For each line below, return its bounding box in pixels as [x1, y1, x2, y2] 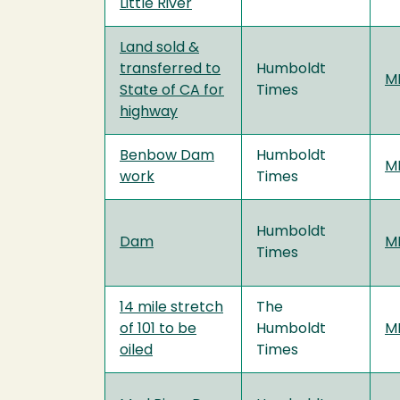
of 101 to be [120, 321, 196, 337]
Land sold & [120, 40, 199, 55]
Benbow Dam [120, 148, 214, 163]
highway [120, 104, 178, 120]
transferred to [120, 62, 221, 77]
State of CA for [120, 83, 224, 98]
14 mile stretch [120, 300, 223, 315]
